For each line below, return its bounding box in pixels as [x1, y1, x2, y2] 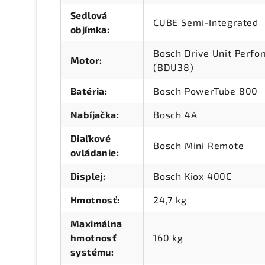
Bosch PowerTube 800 [153, 85, 258, 97]
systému [70, 246, 111, 258]
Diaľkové [70, 132, 111, 144]
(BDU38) [153, 62, 194, 73]
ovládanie [70, 147, 117, 159]
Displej [70, 170, 103, 182]
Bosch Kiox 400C [153, 170, 232, 182]
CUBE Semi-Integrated [153, 17, 258, 28]
